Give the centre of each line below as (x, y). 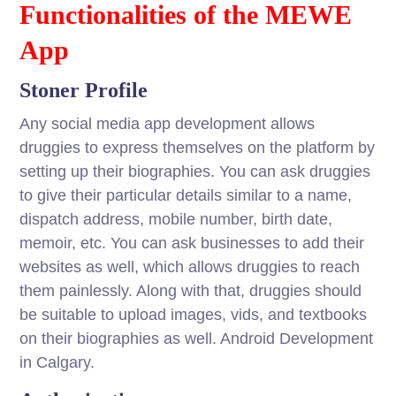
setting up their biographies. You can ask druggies (195, 172)
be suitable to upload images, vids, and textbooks (194, 315)
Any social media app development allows (168, 124)
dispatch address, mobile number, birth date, (176, 220)
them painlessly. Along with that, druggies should (191, 291)
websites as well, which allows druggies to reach (190, 267)
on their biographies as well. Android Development (197, 339)
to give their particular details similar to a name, (186, 196)
